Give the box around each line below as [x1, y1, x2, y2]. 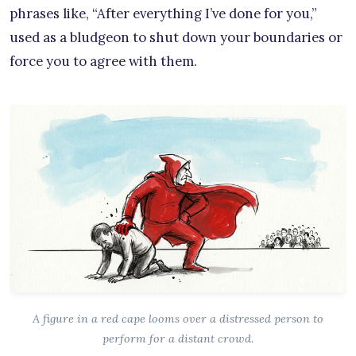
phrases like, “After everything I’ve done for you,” [10, 4, 317, 22]
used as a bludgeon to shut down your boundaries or [10, 28, 342, 46]
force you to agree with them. [10, 52, 197, 70]
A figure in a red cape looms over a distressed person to [33, 311, 323, 327]
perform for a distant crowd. [103, 331, 253, 346]
